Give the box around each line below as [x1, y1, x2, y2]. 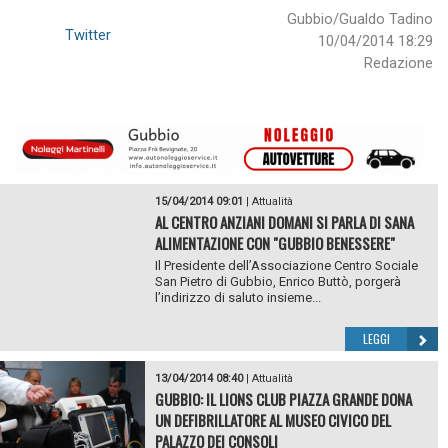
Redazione [364, 54, 433, 72]
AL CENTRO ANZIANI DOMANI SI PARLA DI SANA [154, 211, 414, 234]
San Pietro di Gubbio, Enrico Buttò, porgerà [154, 274, 401, 290]
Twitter [65, 26, 111, 44]
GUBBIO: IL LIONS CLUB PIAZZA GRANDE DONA [154, 388, 412, 411]
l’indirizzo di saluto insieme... [154, 290, 321, 306]
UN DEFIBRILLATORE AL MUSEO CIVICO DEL [154, 409, 391, 432]
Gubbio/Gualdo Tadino [287, 10, 433, 28]
